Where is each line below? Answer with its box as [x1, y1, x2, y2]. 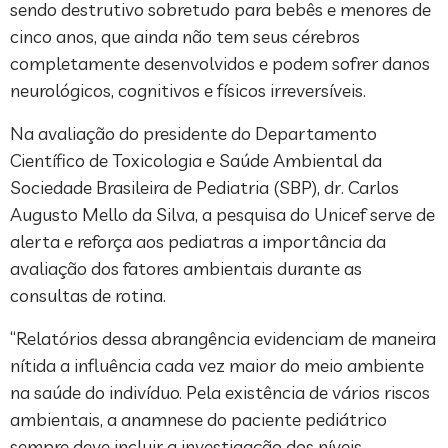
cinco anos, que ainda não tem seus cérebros [10, 24, 360, 48]
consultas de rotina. [10, 283, 166, 307]
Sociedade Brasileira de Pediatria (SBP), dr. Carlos [10, 175, 399, 199]
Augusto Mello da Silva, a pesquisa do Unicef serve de [10, 202, 435, 226]
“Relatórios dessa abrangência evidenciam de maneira [10, 326, 436, 350]
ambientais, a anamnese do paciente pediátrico [10, 407, 387, 431]
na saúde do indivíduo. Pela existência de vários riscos [10, 380, 430, 404]
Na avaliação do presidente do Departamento [10, 121, 377, 145]
